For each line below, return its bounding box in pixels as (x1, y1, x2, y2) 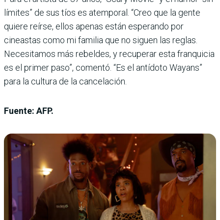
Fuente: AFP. (4, 106, 54, 116)
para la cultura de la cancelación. (4, 76, 127, 87)
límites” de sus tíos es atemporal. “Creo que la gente (4, 7, 200, 18)
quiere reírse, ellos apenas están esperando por (4, 21, 184, 32)
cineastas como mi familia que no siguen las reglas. (4, 35, 197, 46)
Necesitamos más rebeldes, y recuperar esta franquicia (4, 49, 215, 59)
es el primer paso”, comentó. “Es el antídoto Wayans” (4, 62, 202, 73)
